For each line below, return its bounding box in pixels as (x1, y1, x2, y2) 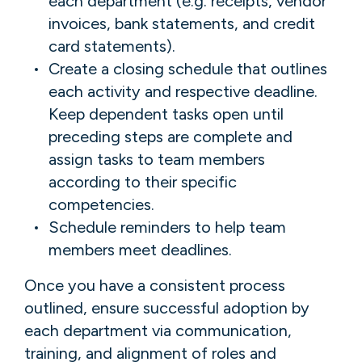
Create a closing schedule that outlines (48, 58, 327, 78)
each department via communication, (24, 320, 292, 340)
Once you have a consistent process (24, 275, 285, 295)
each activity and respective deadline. (48, 81, 318, 101)
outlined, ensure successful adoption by (24, 297, 309, 318)
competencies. (48, 194, 154, 214)
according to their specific (48, 171, 237, 192)
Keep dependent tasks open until (48, 103, 284, 124)
